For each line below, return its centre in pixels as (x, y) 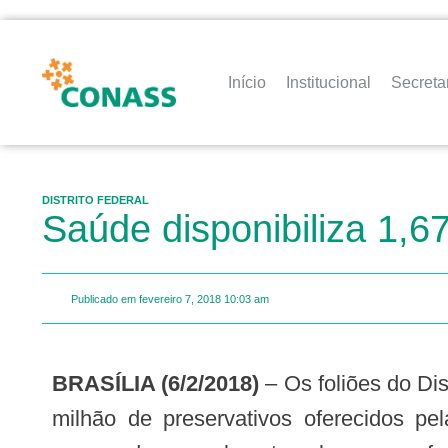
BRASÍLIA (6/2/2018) (164, 384)
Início (247, 82)
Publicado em (103, 298)
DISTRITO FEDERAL (95, 200)
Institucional (329, 82)
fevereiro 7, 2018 (180, 298)
